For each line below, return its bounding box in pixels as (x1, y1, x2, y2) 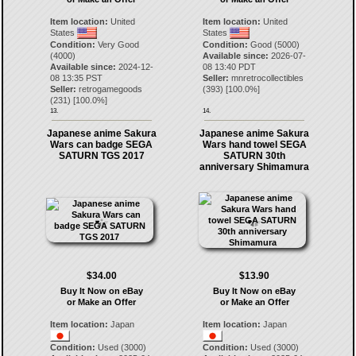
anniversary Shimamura (199, 161, 310, 172)
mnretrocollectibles (231, 73, 304, 83)
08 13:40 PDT (203, 62, 257, 72)
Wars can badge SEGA (50, 139, 153, 150)
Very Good (95, 40, 139, 49)
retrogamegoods (78, 84, 142, 94)
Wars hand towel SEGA (202, 139, 307, 150)
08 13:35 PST (49, 73, 103, 83)
